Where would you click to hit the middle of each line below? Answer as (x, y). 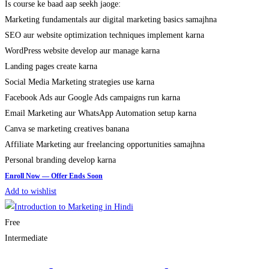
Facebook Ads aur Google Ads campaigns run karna (92, 97)
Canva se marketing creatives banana (67, 128)
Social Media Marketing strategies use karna (80, 82)
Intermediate (26, 238)
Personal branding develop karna (60, 160)
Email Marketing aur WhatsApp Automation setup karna (101, 113)
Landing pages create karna (51, 66)
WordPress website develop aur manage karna (82, 50)
